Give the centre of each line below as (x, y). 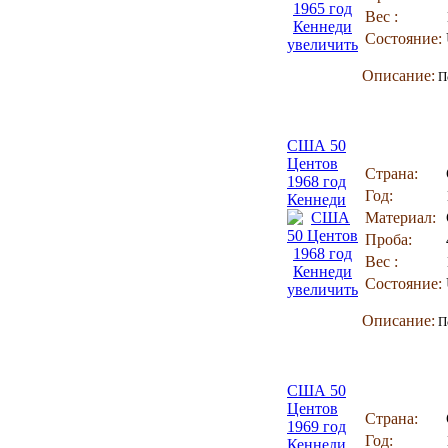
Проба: (388, 239)
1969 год (316, 426)
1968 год (316, 181)
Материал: (400, 217)
